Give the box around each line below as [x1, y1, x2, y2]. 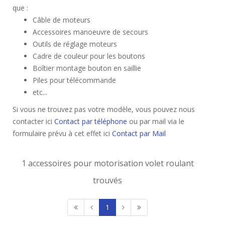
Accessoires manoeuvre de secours [33, 27, 148, 37]
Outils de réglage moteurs [33, 39, 117, 49]
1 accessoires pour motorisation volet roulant [21, 158, 194, 169]
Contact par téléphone [54, 117, 127, 126]
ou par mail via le [127, 117, 184, 126]
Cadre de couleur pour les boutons [33, 51, 145, 61]
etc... [33, 87, 47, 97]
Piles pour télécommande [33, 75, 116, 85]
